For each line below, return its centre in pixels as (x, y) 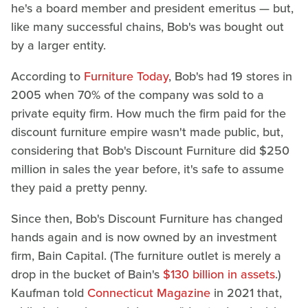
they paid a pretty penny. (79, 187)
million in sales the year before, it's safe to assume (147, 169)
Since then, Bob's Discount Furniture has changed (147, 218)
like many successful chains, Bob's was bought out (147, 26)
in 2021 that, (246, 293)
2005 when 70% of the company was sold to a (137, 95)
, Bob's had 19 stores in (230, 76)
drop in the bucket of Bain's (87, 274)
